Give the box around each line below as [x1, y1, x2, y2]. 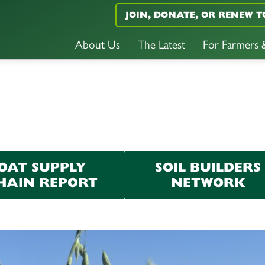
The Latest [138, 38, 185, 52]
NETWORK [171, 174, 245, 191]
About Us [75, 38, 120, 52]
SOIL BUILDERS [155, 159, 261, 176]
